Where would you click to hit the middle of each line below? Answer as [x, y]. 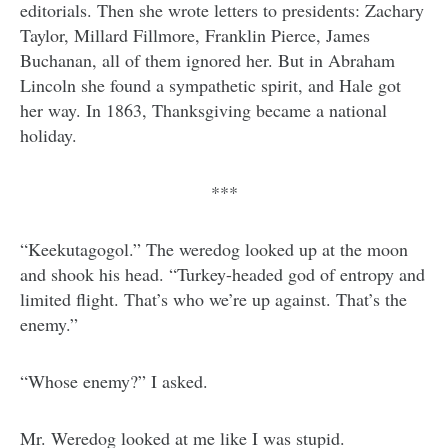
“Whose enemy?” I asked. [114, 381]
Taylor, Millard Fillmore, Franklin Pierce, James [195, 35]
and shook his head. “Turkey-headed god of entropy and [222, 274]
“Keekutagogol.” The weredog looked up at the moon [214, 249]
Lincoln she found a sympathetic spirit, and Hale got [210, 85]
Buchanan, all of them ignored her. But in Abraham [207, 60]
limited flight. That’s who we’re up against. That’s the [213, 299]
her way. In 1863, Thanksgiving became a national [203, 110]
